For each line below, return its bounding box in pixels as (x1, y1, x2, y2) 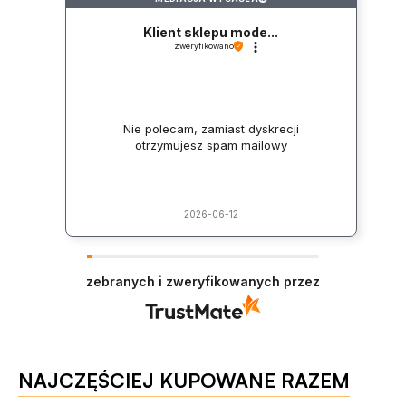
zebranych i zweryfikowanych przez (86, 274, 320, 290)
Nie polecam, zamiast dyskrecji (122, 121, 299, 136)
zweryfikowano (173, 41, 234, 52)
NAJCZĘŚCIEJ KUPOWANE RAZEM (18, 368, 350, 393)
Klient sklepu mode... (143, 24, 279, 41)
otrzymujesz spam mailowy (134, 137, 287, 152)
